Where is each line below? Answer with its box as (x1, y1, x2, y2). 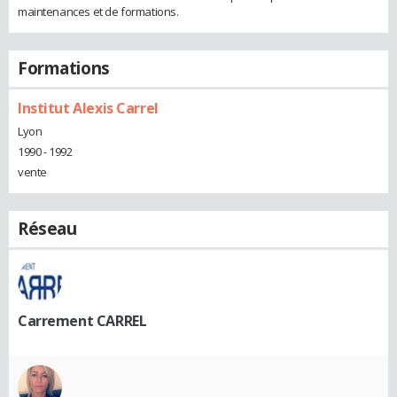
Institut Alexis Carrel (18, 97, 159, 118)
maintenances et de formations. (18, 3, 179, 19)
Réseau (18, 216, 77, 240)
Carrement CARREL (18, 310, 147, 331)
